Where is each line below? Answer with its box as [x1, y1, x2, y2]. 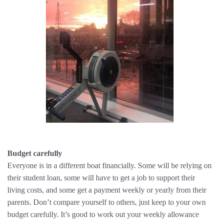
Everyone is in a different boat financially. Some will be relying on [7, 161, 212, 170]
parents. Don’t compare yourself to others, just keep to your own [7, 198, 206, 206]
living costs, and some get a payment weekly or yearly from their [7, 186, 206, 194]
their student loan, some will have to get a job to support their [7, 174, 195, 182]
